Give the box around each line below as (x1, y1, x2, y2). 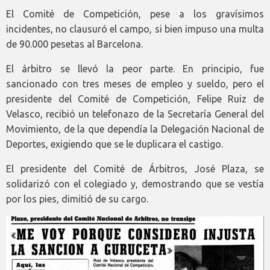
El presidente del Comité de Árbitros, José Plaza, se (6, 163, 264, 175)
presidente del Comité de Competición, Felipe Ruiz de (6, 93, 264, 105)
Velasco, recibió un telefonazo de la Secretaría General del (6, 108, 264, 120)
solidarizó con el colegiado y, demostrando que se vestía (6, 178, 264, 190)
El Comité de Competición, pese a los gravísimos (6, 8, 264, 20)
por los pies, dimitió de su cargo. (6, 193, 148, 205)
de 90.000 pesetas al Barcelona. (6, 39, 143, 50)
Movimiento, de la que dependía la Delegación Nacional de (6, 124, 264, 135)
